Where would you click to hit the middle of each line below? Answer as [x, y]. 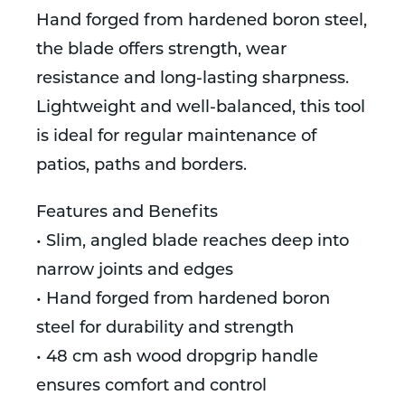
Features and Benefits [127, 213]
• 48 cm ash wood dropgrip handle [177, 358]
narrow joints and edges [135, 271]
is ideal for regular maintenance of [176, 137]
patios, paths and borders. [141, 166]
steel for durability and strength [165, 329]
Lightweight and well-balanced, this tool [201, 108]
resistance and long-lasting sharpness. [193, 79]
